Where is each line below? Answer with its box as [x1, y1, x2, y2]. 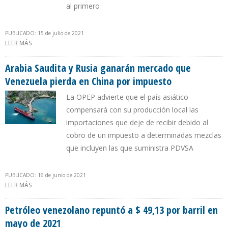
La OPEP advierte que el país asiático [66, 92, 188, 102]
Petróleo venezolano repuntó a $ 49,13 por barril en [5, 203, 218, 217]
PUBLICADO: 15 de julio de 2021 [5, 30, 84, 37]
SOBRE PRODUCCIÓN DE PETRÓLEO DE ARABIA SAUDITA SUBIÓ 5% [32, 39, 223, 48]
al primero [66, 1, 100, 11]
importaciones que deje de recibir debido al [66, 118, 208, 128]
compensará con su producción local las [66, 105, 198, 115]
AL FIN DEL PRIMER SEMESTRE [32, 49, 112, 59]
